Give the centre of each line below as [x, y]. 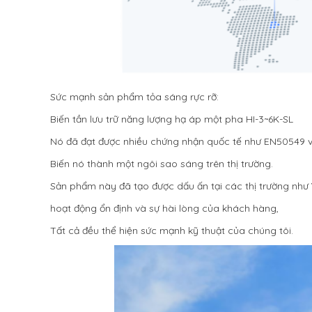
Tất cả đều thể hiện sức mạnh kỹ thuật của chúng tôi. [172, 231]
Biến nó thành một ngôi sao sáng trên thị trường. [162, 164]
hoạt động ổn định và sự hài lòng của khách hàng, [164, 209]
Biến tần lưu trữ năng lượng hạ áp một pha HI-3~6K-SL [172, 119]
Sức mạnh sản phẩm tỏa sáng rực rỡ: [134, 97]
